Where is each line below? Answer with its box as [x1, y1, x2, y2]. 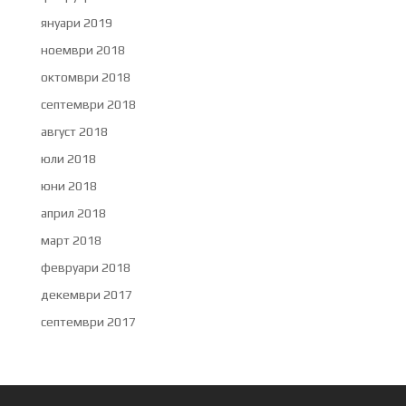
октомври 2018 [40, 69, 130, 84]
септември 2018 [40, 96, 136, 111]
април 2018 [40, 205, 106, 220]
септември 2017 [40, 314, 136, 329]
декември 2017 [40, 286, 132, 302]
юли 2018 [40, 150, 96, 166]
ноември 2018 [40, 42, 125, 57]
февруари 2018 [40, 259, 130, 275]
